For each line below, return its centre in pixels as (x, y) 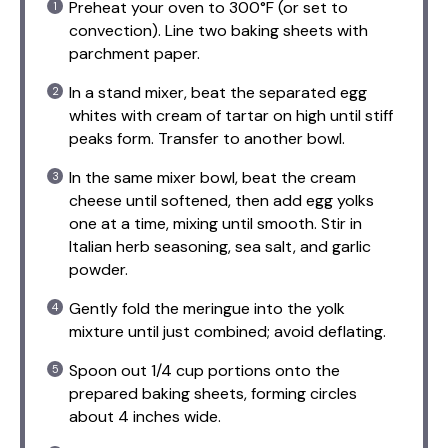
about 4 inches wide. (145, 416)
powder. (98, 269)
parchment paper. (134, 53)
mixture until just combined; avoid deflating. (227, 331)
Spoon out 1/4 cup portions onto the (204, 370)
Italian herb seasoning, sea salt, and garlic (220, 246)
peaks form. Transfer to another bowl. (207, 138)
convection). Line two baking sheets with (218, 30)
